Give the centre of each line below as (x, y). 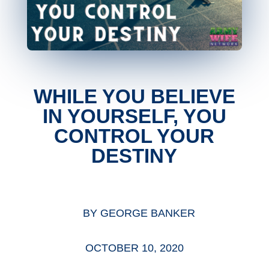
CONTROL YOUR (134, 136)
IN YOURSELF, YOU (134, 116)
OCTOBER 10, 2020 (134, 248)
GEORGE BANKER (147, 213)
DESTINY (134, 156)
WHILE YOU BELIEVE (134, 96)
